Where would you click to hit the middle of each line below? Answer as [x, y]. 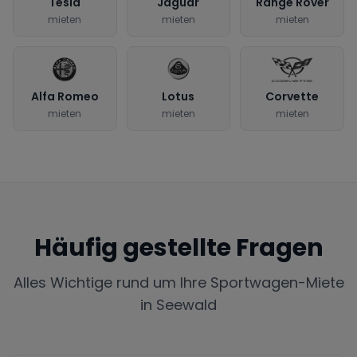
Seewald [186, 304]
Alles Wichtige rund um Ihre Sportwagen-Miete [178, 282]
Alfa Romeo [65, 96]
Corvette [292, 96]
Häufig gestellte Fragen [178, 247]
